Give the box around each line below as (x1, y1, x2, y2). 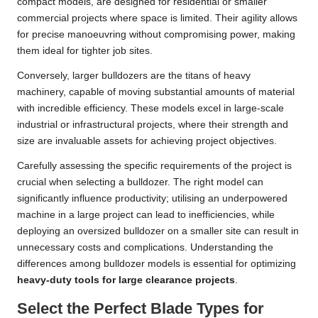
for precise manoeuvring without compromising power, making (17, 29, 295, 40)
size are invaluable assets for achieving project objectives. (17, 136, 277, 147)
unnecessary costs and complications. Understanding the (17, 242, 273, 253)
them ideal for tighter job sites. (17, 45, 153, 57)
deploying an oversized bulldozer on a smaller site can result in (17, 226, 299, 237)
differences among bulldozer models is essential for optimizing (17, 258, 296, 270)
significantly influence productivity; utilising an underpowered (17, 193, 287, 204)
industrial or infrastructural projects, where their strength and (17, 119, 288, 131)
